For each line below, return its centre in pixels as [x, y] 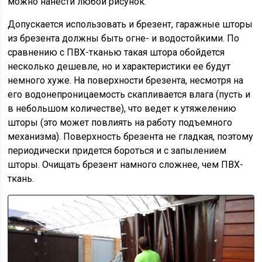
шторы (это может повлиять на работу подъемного [120, 122]
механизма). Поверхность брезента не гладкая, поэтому [131, 136]
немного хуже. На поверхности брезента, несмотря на [126, 80]
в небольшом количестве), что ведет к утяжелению [122, 108]
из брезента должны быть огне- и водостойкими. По [124, 38]
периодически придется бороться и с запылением [117, 150]
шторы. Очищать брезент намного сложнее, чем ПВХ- [126, 164]
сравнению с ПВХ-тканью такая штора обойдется [116, 52]
